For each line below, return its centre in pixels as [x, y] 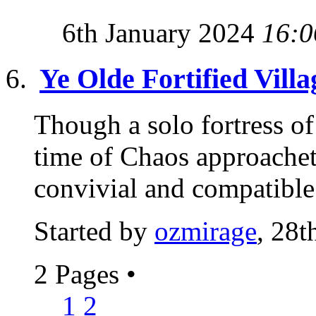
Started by [94, 231]
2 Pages [80, 274]
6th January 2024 [162, 33]
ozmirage [206, 231]
